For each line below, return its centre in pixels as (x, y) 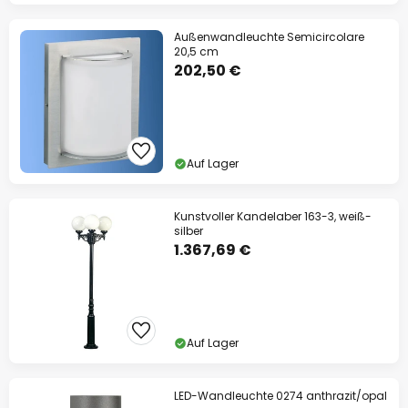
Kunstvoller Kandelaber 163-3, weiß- (273, 216)
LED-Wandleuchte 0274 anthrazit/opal (280, 396)
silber (189, 231)
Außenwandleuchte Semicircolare (269, 37)
